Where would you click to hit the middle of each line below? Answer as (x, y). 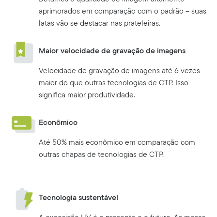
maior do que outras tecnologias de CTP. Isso (114, 83)
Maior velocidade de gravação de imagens (112, 51)
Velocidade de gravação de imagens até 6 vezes (119, 71)
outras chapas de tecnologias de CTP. (101, 155)
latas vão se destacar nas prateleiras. (100, 23)
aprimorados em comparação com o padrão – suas (123, 11)
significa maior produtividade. (87, 95)
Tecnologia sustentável (78, 198)
